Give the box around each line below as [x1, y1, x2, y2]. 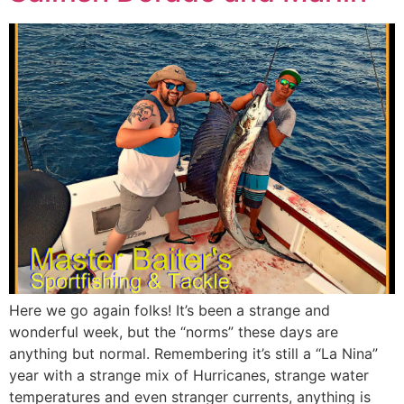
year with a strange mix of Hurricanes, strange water [9, 365, 369, 384]
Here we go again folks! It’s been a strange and [9, 300, 330, 319]
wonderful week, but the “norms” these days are [9, 322, 338, 341]
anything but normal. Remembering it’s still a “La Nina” [9, 344, 378, 363]
